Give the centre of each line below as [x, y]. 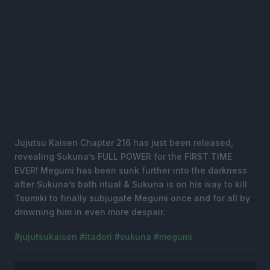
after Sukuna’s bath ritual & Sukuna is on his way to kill [131, 184]
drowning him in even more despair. [90, 212]
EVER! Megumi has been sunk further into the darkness [131, 170]
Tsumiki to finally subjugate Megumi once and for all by [132, 198]
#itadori [96, 237]
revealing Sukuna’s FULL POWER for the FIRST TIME [123, 156]
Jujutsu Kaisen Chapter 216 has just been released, [124, 143]
